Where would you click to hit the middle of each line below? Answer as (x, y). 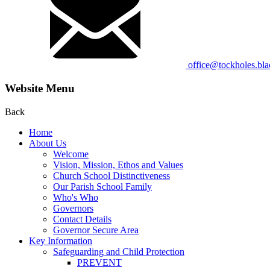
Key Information (61, 240)
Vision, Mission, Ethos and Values (118, 165)
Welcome (71, 154)
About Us (48, 143)
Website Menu (40, 88)
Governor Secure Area (96, 230)
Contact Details (82, 219)
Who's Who (76, 197)
